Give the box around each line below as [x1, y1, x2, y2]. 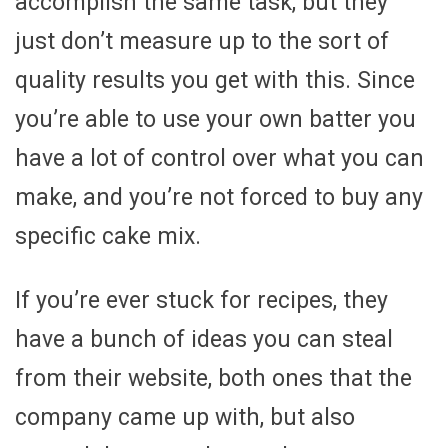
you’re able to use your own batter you [15, 105, 416, 133]
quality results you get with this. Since [15, 66, 415, 94]
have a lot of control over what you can [15, 144, 424, 172]
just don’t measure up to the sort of [15, 27, 389, 55]
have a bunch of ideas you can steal [15, 325, 393, 353]
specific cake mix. [15, 222, 201, 250]
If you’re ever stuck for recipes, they [15, 286, 388, 314]
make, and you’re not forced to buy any [15, 183, 423, 211]
